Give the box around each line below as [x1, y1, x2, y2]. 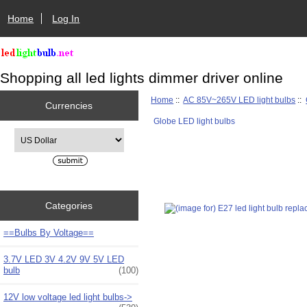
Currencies [45, 99, 93, 111]
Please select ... [13, 129, 72, 138]
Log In [52, 12, 80, 24]
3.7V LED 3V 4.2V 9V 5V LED [3, 254, 124, 265]
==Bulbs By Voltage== [3, 227, 94, 238]
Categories [45, 199, 93, 211]
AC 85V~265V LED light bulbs [183, 95, 296, 104]
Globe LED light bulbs [153, 116, 235, 125]
